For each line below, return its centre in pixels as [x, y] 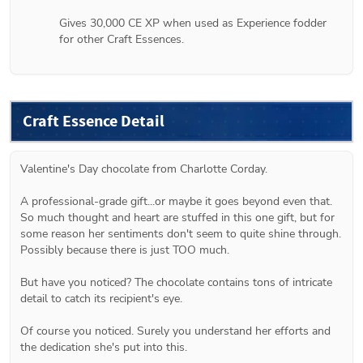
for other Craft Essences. [122, 39]
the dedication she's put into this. [104, 347]
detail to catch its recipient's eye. [101, 298]
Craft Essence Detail [94, 121]
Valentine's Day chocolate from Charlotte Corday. [144, 169]
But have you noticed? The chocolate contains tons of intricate [176, 282]
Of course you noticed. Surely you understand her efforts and [175, 331]
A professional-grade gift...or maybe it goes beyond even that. [176, 201]
